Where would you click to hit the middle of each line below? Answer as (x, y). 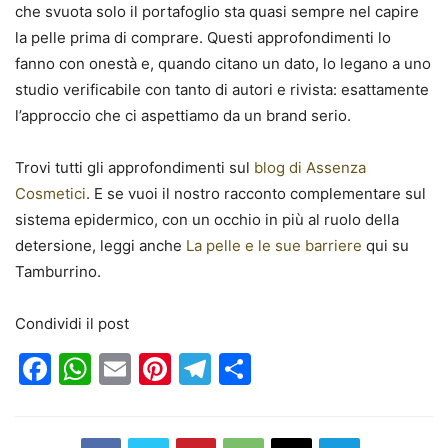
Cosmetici (50, 193)
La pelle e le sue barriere (274, 245)
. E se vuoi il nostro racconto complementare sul (256, 193)
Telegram (282, 368)
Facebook (125, 368)
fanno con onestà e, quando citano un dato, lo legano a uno (223, 63)
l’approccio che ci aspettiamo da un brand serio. (183, 115)
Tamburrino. (58, 271)
